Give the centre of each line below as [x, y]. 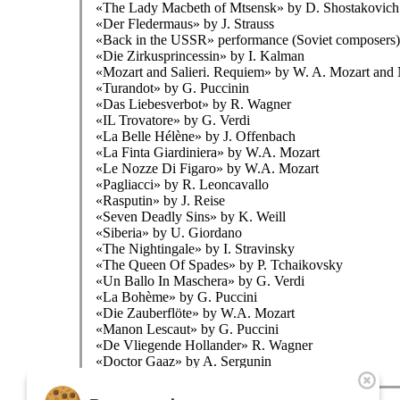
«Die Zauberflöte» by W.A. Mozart [195, 313]
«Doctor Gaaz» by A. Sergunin [183, 361]
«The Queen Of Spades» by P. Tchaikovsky [219, 265]
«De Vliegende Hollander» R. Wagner [204, 345]
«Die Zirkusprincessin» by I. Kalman [200, 56]
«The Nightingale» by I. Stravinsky [195, 249]
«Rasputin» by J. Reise [160, 200]
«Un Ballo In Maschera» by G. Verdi [200, 281]
